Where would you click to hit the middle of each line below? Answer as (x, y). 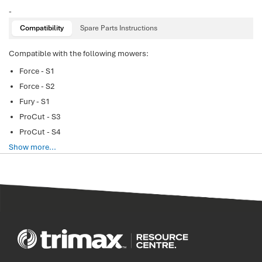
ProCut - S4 (40, 132)
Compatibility (42, 28)
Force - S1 (37, 71)
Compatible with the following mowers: (79, 54)
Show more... (32, 147)
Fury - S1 (35, 101)
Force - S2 (37, 86)
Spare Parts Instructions (119, 28)
